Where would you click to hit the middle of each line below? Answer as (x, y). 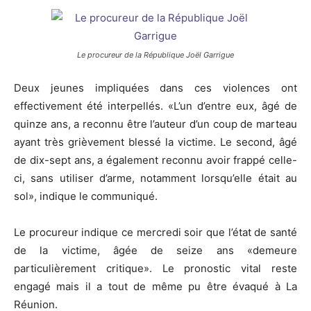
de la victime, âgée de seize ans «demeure (155, 251)
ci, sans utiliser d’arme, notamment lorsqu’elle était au (155, 178)
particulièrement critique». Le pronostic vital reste (155, 269)
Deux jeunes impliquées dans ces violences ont (155, 88)
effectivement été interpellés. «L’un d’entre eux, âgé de (155, 106)
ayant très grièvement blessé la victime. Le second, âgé (155, 142)
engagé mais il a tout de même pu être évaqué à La (155, 287)
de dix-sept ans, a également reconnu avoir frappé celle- (155, 160)
